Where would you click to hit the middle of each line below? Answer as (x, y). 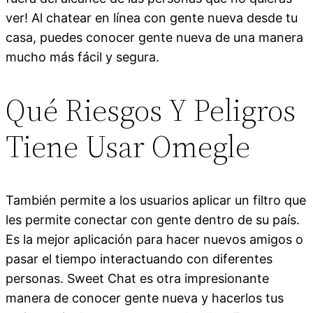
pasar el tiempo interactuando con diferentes (139, 259)
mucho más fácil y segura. (82, 57)
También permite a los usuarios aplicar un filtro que (156, 200)
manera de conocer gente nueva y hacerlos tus (145, 298)
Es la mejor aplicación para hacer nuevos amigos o (154, 239)
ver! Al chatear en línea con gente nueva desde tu (152, 17)
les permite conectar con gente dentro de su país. (153, 219)
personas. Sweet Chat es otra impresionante (137, 278)
